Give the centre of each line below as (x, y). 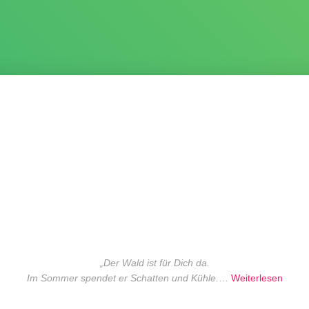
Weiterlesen (257, 278)
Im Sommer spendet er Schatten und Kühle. (122, 278)
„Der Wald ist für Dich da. (154, 262)
